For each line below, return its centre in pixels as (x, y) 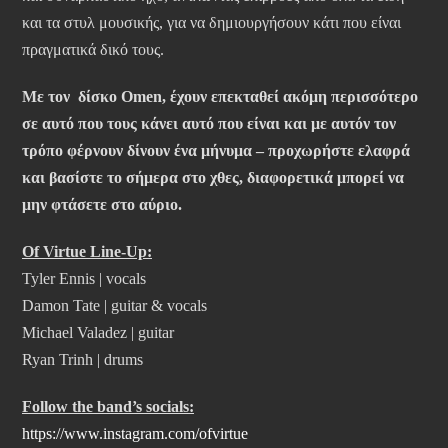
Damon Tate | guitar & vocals (114, 305)
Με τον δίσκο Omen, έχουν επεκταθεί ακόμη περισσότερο (220, 96)
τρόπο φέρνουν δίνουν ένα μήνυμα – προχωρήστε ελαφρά (216, 150)
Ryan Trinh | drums (82, 359)
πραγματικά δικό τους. (93, 49)
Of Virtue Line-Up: (87, 251)
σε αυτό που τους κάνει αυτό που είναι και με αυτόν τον (209, 123)
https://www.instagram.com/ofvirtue (135, 433)
